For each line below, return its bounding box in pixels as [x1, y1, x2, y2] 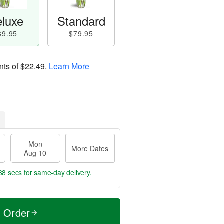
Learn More [49, 60, 89, 72]
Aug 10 [24, 148, 47, 158]
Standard [57, 12, 105, 29]
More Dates [71, 143, 109, 153]
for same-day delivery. [22, 167, 92, 177]
